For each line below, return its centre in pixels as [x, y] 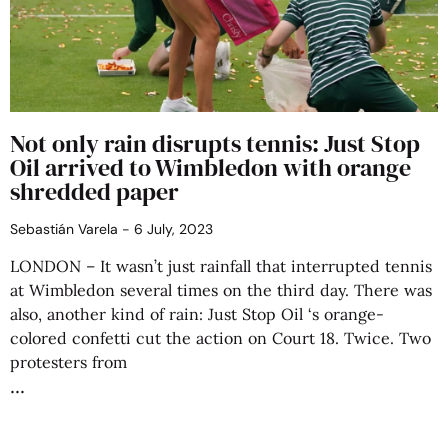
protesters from [68, 362]
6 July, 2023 [171, 229]
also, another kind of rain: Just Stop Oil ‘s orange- [197, 314]
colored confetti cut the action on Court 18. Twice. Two [220, 338]
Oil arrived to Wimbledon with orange [210, 167]
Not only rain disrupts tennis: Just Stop [215, 143]
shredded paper [94, 191]
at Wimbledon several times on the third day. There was [221, 290]
